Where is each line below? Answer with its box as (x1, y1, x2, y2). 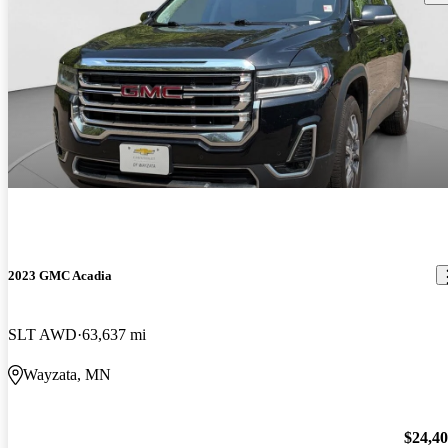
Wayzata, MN (23, 365, 111, 383)
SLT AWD (8, 325, 77, 343)
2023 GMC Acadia (8, 267, 112, 283)
